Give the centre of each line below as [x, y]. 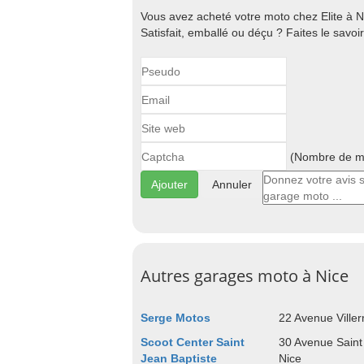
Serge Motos [175, 318]
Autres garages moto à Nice [245, 276]
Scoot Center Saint [193, 342]
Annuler [232, 184]
